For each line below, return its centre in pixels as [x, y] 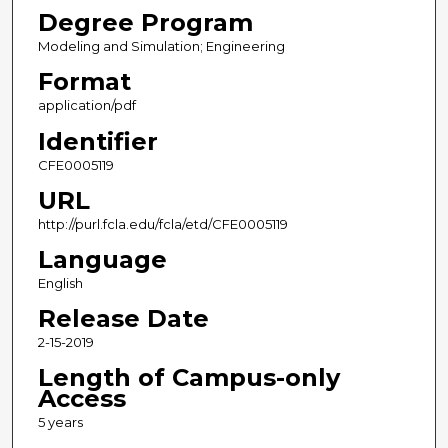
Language [102, 259]
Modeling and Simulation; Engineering [161, 46]
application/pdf [86, 105]
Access [81, 398]
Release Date [123, 318]
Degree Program [145, 23]
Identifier [97, 141]
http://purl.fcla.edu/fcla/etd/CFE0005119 [162, 223]
